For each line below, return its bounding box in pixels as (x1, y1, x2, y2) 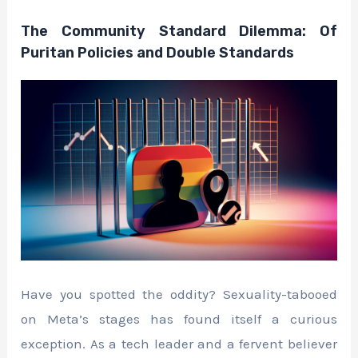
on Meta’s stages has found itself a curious (21, 310, 337, 327)
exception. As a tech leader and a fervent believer (21, 335, 337, 352)
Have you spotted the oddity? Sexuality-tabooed (21, 285, 337, 302)
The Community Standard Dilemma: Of (21, 22, 337, 40)
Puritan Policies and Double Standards (21, 43, 295, 62)
